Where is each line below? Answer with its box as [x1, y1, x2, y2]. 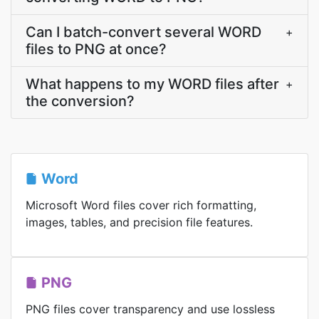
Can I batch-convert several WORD [26, 23, 261, 41]
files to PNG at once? [26, 41, 167, 58]
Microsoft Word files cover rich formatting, [26, 198, 256, 212]
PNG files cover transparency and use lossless [26, 302, 275, 316]
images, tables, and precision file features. [26, 215, 253, 229]
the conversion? [26, 93, 135, 110]
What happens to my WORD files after [26, 75, 279, 93]
